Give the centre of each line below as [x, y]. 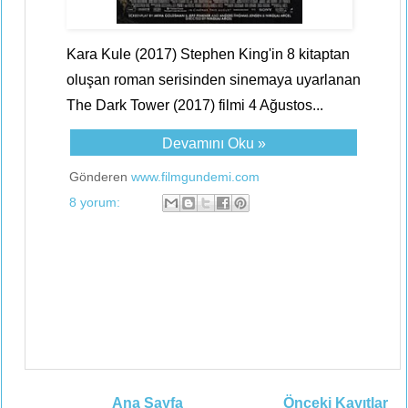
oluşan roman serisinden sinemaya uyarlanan [214, 80]
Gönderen [100, 177]
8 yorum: [97, 202]
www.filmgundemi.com [195, 177]
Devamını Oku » [214, 143]
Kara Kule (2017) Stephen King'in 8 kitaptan [208, 54]
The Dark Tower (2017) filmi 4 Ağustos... [195, 105]
